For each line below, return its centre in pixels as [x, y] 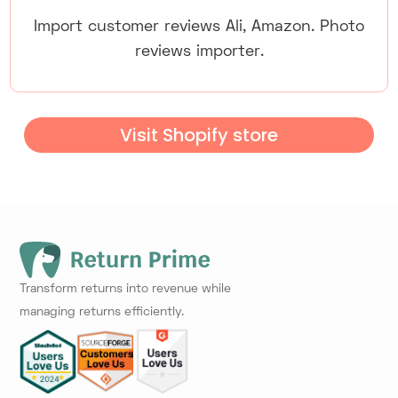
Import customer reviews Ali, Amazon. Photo [199, 27]
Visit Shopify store [199, 135]
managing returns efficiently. [102, 312]
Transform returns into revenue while [126, 289]
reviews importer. [199, 52]
